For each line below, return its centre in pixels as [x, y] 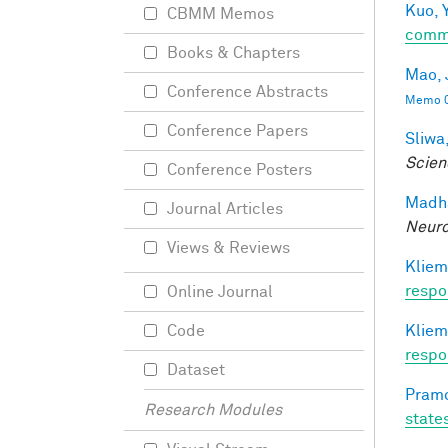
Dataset [196, 370]
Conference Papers [237, 131]
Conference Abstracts [247, 92]
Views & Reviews [228, 248]
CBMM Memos [220, 14]
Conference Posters [239, 170]
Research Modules [213, 410]
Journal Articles [225, 209]
